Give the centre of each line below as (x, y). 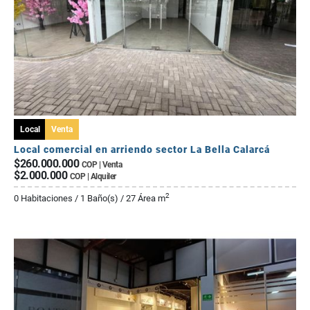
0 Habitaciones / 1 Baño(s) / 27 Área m (90, 199)
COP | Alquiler (93, 177)
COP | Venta (101, 165)
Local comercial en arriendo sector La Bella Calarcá (142, 150)
